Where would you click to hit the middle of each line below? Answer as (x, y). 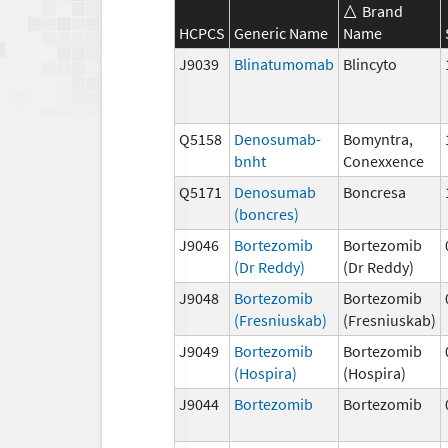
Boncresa (374, 191)
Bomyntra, (378, 138)
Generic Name (281, 32)
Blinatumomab (284, 63)
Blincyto (370, 63)
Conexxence (383, 160)
